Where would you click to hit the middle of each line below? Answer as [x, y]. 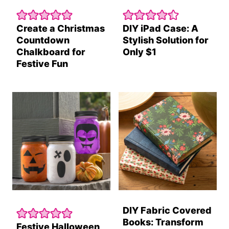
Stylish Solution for [166, 40]
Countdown [43, 40]
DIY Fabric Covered [167, 210]
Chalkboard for [51, 52]
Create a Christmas [61, 28]
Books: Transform [163, 222]
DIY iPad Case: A [161, 28]
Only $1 [140, 52]
